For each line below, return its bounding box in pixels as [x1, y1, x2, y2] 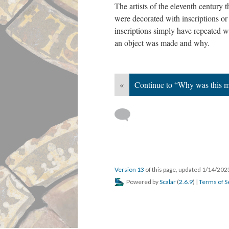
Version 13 [114, 165, 144, 173]
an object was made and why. [114, 37, 210, 48]
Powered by [125, 177, 159, 186]
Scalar [159, 177, 176, 186]
